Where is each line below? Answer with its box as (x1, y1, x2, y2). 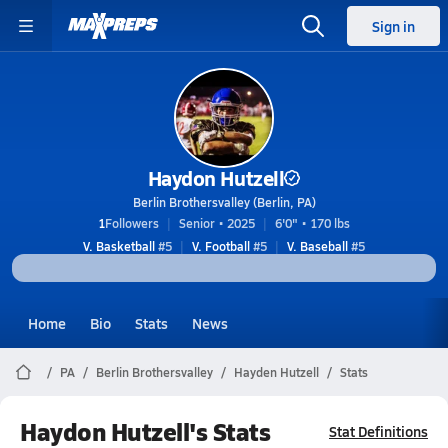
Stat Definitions (329, 421, 428, 441)
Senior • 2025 (179, 215, 255, 231)
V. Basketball (83, 238, 155, 254)
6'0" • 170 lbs (275, 215, 350, 231)
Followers (105, 215, 159, 231)
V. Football (192, 238, 250, 254)
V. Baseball (287, 238, 348, 254)
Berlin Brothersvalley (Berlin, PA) (132, 194, 316, 210)
